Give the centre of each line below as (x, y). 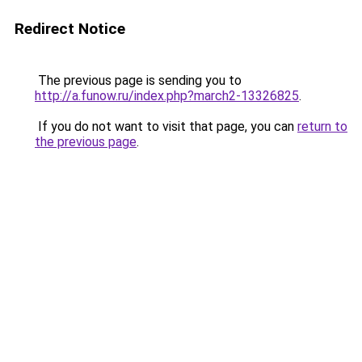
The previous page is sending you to (138, 80)
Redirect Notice (70, 29)
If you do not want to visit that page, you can (166, 126)
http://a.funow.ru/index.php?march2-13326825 (167, 96)
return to (322, 126)
